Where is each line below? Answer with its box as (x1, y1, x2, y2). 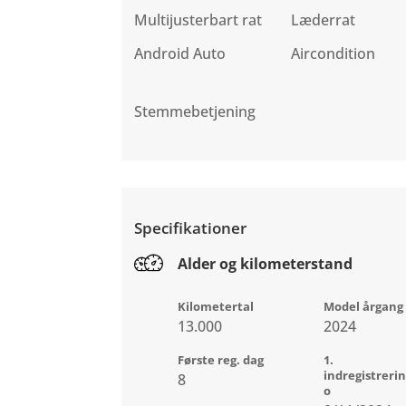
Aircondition (290, 43, 375, 64)
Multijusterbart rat (134, 10, 263, 31)
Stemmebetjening (134, 101, 256, 122)
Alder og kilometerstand (178, 254, 353, 275)
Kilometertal (178, 298, 255, 315)
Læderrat (290, 10, 355, 31)
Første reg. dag (178, 352, 265, 369)
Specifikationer (134, 217, 247, 239)
